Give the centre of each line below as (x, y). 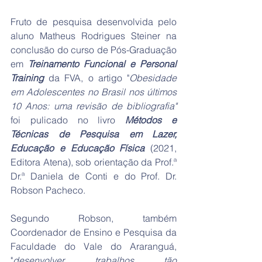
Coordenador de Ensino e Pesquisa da (94, 232)
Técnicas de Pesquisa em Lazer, (94, 134)
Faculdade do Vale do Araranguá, (94, 247)
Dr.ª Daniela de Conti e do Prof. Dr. (94, 176)
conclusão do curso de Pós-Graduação (94, 50)
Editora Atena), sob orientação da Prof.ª (94, 162)
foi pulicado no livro (68, 120)
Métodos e (151, 120)
